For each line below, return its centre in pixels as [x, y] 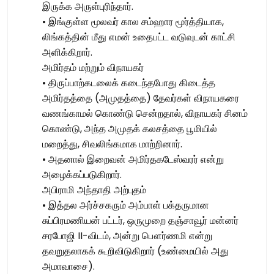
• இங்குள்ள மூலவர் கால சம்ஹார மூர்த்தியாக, [133, 22]
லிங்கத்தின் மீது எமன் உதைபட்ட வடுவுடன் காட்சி [139, 37]
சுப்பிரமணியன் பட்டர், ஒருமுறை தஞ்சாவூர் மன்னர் [140, 221]
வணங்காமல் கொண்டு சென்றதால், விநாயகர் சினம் [145, 114]
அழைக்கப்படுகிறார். [82, 175]
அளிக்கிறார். [67, 53]
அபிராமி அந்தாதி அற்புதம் [94, 190]
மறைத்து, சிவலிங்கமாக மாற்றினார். [112, 144]
